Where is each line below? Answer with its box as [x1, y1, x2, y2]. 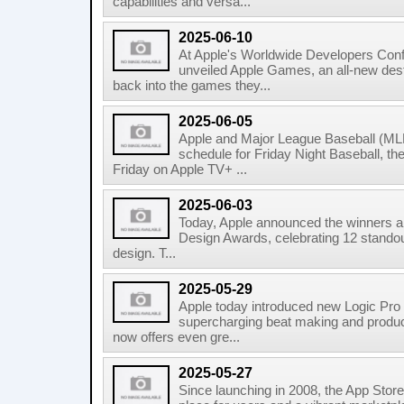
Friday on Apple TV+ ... [113, 162, 247, 177]
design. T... [113, 246, 176, 261]
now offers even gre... [113, 330, 240, 344]
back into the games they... [113, 78, 271, 93]
